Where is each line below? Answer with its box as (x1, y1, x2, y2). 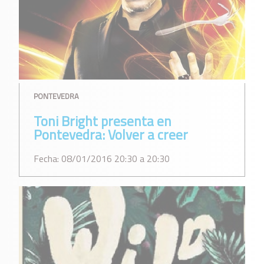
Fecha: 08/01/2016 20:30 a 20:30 (34, 151, 170, 166)
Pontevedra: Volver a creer (34, 124, 188, 146)
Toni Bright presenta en (34, 111, 171, 132)
